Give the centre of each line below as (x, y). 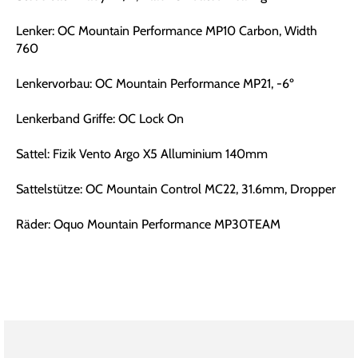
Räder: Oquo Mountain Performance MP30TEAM (148, 225)
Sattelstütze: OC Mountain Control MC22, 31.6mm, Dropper (176, 189)
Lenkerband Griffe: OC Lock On (100, 119)
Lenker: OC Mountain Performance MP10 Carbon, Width (167, 31)
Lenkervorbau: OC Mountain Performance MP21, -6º (155, 84)
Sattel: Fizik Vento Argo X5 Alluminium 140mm (142, 154)
